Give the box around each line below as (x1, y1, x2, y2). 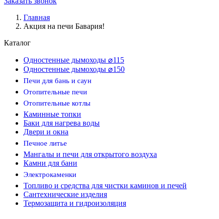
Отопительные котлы (23, 99, 90, 107)
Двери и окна (23, 128, 68, 136)
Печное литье (23, 139, 67, 147)
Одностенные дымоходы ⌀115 (23, 56, 124, 64)
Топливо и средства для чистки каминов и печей (23, 181, 187, 190)
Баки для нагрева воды (23, 119, 100, 127)
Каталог (4, 39, 31, 47)
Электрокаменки (23, 171, 76, 178)
